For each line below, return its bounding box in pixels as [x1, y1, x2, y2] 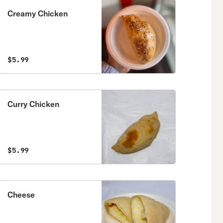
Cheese [7, 190, 35, 200]
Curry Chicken [7, 99, 59, 109]
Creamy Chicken [7, 8, 68, 18]
